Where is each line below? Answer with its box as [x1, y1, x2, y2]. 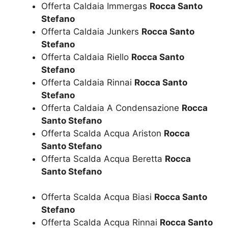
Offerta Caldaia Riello [41, 51, 131, 62]
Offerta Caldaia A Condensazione [41, 102, 182, 113]
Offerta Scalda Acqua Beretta [41, 153, 165, 164]
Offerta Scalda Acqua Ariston [41, 128, 164, 138]
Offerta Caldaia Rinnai [41, 77, 134, 88]
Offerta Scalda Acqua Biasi [41, 192, 154, 203]
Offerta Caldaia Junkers [41, 26, 141, 37]
